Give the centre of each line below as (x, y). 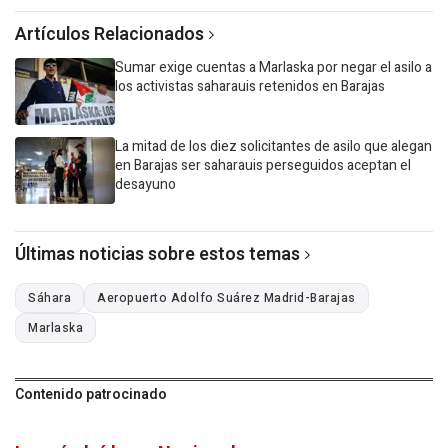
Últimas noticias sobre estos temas (157, 254)
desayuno (145, 184)
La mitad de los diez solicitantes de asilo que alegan (273, 146)
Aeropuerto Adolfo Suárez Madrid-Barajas (226, 297)
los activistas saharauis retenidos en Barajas (250, 86)
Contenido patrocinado (91, 394)
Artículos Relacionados (109, 34)
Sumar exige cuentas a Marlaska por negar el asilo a (273, 67)
